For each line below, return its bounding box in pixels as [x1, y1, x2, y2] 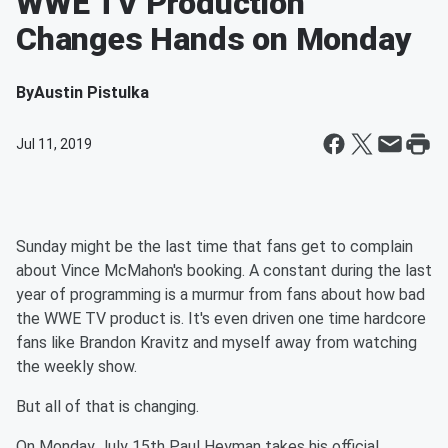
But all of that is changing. [16, 397, 199, 416]
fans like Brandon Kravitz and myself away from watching [16, 333, 417, 352]
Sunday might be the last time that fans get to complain [16, 237, 413, 256]
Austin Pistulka [34, 83, 149, 102]
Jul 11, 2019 [16, 136, 92, 152]
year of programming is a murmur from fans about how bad [16, 285, 425, 304]
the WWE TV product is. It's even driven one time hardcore [16, 309, 426, 328]
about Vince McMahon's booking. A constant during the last [16, 261, 432, 280]
